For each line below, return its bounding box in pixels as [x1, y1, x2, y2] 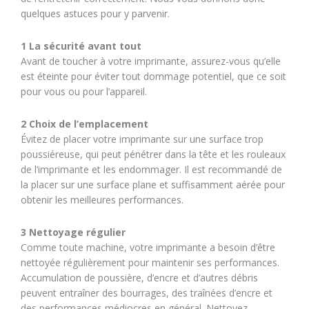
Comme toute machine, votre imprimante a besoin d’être [21, 241, 275, 254]
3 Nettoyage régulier [21, 226, 126, 239]
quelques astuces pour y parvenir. [21, 7, 170, 20]
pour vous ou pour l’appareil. [21, 85, 147, 98]
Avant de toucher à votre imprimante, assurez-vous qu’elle [21, 54, 281, 68]
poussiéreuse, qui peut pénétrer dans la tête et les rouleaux [21, 148, 286, 161]
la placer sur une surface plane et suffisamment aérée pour [21, 178, 285, 191]
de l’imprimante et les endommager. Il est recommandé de [21, 163, 282, 176]
